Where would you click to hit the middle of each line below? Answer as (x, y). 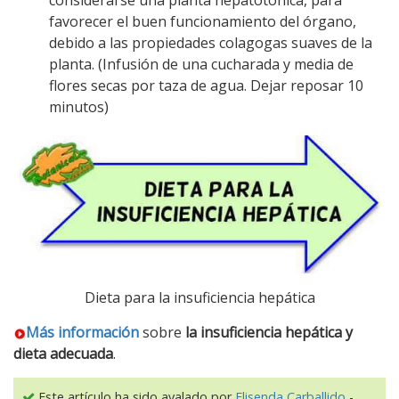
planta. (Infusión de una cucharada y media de (201, 64)
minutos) (79, 106)
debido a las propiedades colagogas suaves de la (211, 42)
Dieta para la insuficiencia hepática (199, 298)
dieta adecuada (63, 354)
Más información (82, 333)
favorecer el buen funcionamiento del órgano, (203, 21)
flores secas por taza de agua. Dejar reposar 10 (206, 85)
